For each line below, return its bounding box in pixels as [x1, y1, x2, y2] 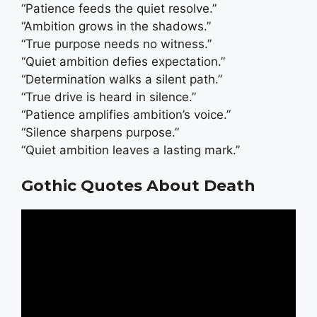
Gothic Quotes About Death [21, 176, 255, 196]
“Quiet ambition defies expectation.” [21, 54, 225, 69]
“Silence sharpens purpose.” [21, 125, 179, 139]
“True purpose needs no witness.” [21, 36, 212, 51]
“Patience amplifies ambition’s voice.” [21, 107, 231, 122]
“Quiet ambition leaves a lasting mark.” [21, 142, 240, 157]
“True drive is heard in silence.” [21, 89, 196, 104]
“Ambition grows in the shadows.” [21, 18, 211, 33]
